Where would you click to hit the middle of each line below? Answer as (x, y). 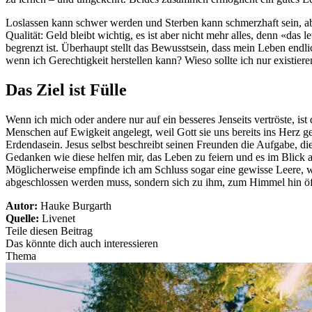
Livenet (58, 219)
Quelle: (24, 219)
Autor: (23, 206)
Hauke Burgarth (76, 206)
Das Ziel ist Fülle (66, 90)
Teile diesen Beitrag (49, 231)
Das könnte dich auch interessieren (82, 244)
